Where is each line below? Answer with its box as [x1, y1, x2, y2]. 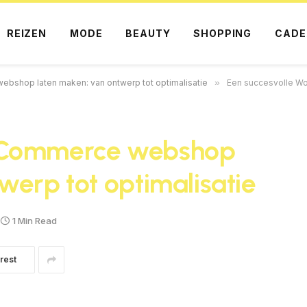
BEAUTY [125, 27, 171, 39]
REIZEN [6, 27, 47, 39]
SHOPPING [193, 27, 252, 39]
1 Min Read [12, 214, 57, 226]
